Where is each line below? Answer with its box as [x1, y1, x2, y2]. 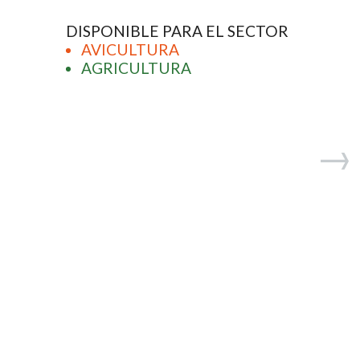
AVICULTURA [81, 40, 180, 59]
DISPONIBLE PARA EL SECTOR [66, 22, 288, 41]
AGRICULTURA [81, 59, 192, 78]
